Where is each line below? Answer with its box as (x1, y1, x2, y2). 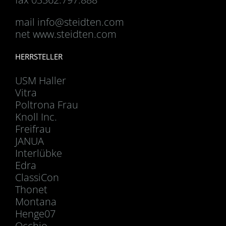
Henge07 (15, 206, 55, 220)
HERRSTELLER (15, 51, 63, 62)
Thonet (15, 182, 47, 196)
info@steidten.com (37, 15, 124, 29)
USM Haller (15, 73, 66, 87)
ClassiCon (15, 170, 59, 184)
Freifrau (15, 122, 51, 136)
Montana (15, 194, 56, 208)
